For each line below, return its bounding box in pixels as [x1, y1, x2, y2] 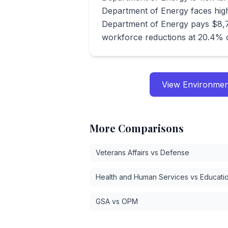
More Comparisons [90, 121, 184, 135]
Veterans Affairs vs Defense [96, 148, 189, 157]
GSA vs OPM [96, 197, 138, 206]
